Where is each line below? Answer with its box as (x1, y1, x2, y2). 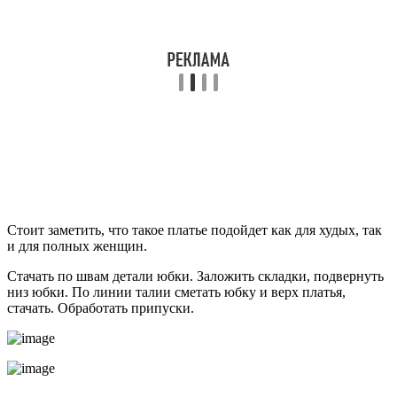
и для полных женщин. (7, 237, 147, 253)
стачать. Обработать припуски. (7, 300, 194, 315)
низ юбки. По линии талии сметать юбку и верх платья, (7, 284, 346, 300)
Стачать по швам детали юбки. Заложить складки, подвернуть (7, 268, 384, 284)
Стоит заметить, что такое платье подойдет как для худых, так (7, 222, 382, 237)
